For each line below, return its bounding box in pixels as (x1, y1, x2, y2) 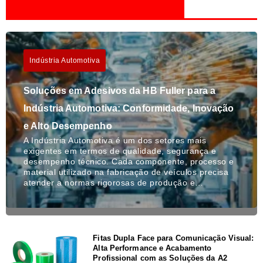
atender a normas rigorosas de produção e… (23, 177, 204, 187)
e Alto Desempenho (23, 120, 112, 131)
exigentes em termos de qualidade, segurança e (23, 146, 217, 156)
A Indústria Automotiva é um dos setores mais (23, 135, 206, 145)
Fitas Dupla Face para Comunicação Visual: (93, 233, 254, 242)
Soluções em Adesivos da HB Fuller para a (23, 85, 216, 96)
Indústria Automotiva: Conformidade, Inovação (23, 103, 234, 113)
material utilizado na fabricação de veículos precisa (23, 167, 228, 177)
